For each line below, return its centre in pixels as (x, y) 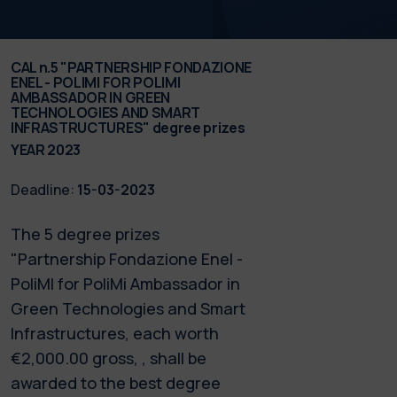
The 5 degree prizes (85, 234)
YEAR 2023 (46, 149)
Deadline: (43, 189)
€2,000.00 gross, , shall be (109, 358)
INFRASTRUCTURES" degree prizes (128, 127)
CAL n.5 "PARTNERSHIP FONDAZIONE (132, 67)
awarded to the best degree (116, 382)
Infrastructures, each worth (115, 333)
